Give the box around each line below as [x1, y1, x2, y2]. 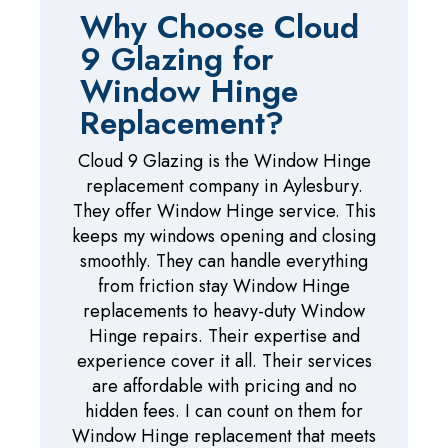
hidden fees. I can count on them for [85, 397, 363, 424]
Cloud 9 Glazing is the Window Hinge [77, 147, 371, 174]
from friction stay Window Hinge [98, 272, 350, 299]
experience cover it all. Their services [76, 347, 372, 374]
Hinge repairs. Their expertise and [88, 322, 360, 349]
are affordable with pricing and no [91, 372, 357, 399]
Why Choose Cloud [80, 3, 359, 50]
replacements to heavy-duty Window [83, 297, 365, 324]
